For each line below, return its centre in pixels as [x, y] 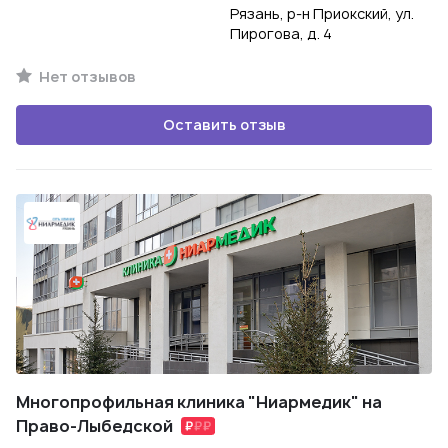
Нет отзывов [86, 76]
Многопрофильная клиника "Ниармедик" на [199, 402]
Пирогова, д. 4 [281, 33]
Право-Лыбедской [94, 426]
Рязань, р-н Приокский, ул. [322, 13]
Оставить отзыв [224, 124]
